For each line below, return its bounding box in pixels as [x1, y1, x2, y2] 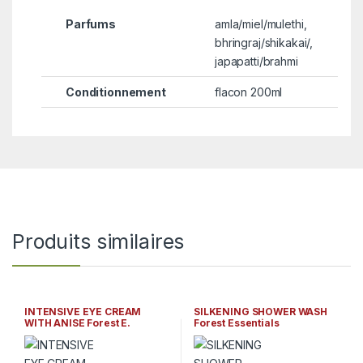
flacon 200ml [214, 84, 283, 99]
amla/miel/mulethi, [214, 16, 307, 31]
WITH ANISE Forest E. [23, 317, 131, 330]
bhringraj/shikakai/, [214, 35, 314, 49]
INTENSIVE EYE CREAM [23, 305, 142, 318]
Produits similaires [12, 229, 185, 254]
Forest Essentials [193, 317, 280, 330]
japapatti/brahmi [214, 53, 298, 68]
